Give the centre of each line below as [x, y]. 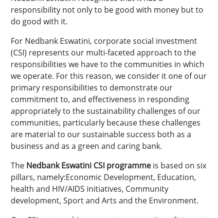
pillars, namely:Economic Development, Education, [103, 177]
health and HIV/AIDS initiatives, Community [90, 189]
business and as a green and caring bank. [88, 146]
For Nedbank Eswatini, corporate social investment [104, 41]
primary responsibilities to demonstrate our [92, 88]
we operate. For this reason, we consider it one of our [109, 76]
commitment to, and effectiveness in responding [100, 99]
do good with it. [39, 21]
